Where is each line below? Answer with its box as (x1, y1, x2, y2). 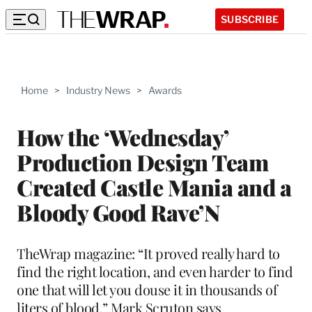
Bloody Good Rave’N (17, 196, 219, 227)
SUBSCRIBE (221, 13, 279, 25)
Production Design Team (17, 146, 268, 177)
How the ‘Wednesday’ (17, 121, 228, 152)
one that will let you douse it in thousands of (17, 279, 277, 299)
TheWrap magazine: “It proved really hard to (17, 243, 280, 263)
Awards (148, 84, 182, 96)
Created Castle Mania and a (17, 171, 291, 202)
